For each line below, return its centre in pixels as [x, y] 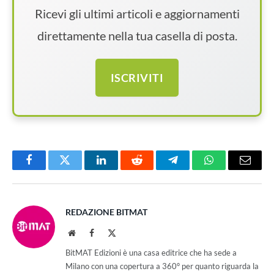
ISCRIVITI [137, 78]
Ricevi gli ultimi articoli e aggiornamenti [137, 14]
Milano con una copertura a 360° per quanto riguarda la [162, 266]
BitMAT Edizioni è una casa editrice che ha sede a [151, 253]
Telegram [193, 169]
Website [88, 233]
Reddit [151, 169]
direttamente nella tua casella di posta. [137, 36]
